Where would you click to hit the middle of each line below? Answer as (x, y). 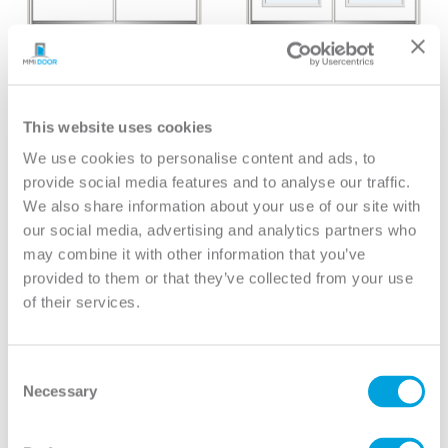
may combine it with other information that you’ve (194, 254)
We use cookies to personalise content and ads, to (199, 158)
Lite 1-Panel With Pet (114, 97)
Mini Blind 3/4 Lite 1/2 (114, 81)
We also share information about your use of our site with (222, 206)
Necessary (60, 391)
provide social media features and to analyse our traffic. (217, 182)
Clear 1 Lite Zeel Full (333, 81)
